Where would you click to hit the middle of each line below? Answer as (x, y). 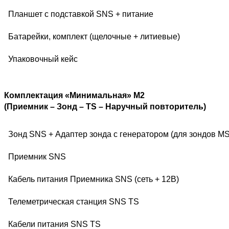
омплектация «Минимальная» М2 (77, 95)
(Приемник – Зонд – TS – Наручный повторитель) (105, 106)
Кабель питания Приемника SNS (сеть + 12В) (94, 179)
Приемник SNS (37, 156)
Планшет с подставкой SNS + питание (81, 14)
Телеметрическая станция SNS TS (74, 201)
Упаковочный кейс (43, 59)
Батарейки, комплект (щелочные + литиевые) (94, 37)
